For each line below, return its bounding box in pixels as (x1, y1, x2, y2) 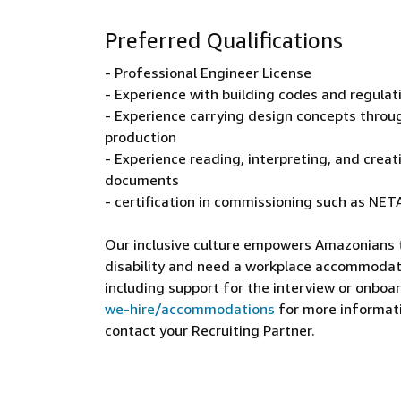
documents (105, 171, 179, 189)
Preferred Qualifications (105, 28, 343, 53)
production (105, 128, 176, 146)
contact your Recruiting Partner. (105, 321, 315, 339)
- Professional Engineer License (105, 64, 311, 81)
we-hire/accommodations (105, 300, 275, 318)
